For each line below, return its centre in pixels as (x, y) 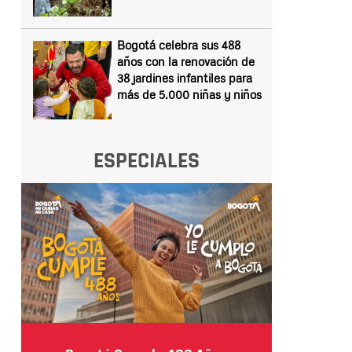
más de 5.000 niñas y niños (189, 94)
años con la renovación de (185, 61)
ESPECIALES (146, 161)
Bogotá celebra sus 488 (178, 45)
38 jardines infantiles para (184, 78)
